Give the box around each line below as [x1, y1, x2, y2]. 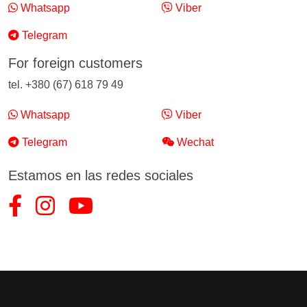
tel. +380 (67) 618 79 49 [8, 79, 123, 90]
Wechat [174, 136, 214, 148]
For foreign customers [8, 56, 143, 71]
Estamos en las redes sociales [8, 168, 193, 183]
